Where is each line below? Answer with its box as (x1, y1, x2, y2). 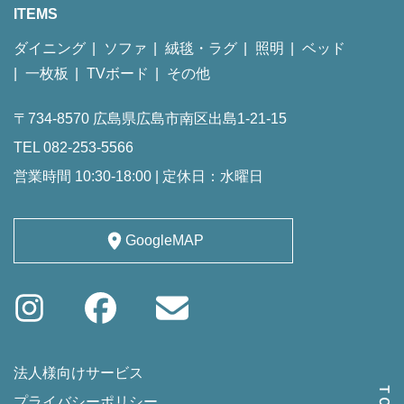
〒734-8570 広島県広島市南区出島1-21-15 (14, 110, 287, 126)
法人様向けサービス (14, 364, 143, 381)
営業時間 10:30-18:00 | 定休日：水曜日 (14, 168, 263, 184)
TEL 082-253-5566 (14, 139, 133, 155)
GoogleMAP (124, 232, 204, 248)
